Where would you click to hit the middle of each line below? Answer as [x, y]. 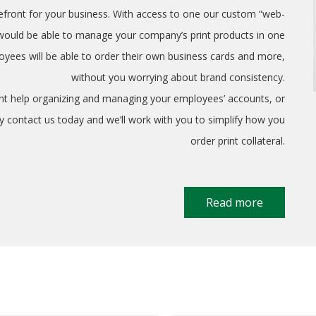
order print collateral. [238, 141]
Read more [235, 203]
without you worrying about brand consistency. [178, 78]
